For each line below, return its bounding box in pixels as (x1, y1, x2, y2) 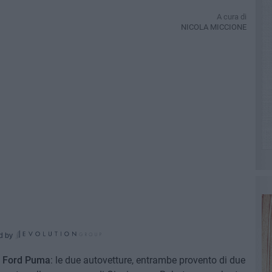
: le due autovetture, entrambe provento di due (50, 254, 245, 266)
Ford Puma (2, 254, 50, 266)
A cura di (216, 12, 246, 21)
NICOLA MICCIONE (180, 22, 246, 32)
